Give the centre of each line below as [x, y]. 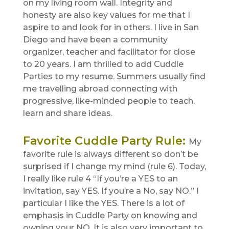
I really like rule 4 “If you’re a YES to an [100, 179]
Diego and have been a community [95, 40]
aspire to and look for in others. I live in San [111, 28]
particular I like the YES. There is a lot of [104, 203]
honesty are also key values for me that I [106, 15]
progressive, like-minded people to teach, [109, 101]
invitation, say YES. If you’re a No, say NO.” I [111, 191]
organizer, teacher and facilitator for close [109, 52]
